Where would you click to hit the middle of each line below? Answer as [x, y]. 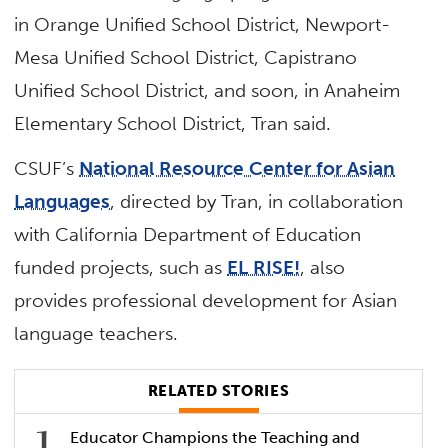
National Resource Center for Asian [237, 169]
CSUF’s [47, 169]
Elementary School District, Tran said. [173, 124]
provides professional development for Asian [206, 301]
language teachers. [99, 334]
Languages [62, 202]
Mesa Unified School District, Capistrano [186, 58]
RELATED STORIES [218, 391]
